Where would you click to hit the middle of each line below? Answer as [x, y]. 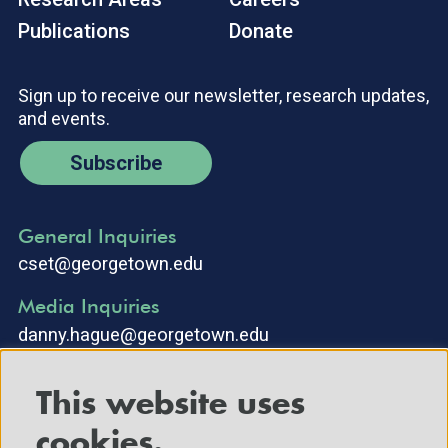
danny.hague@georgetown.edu [143, 334]
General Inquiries [97, 235]
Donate [261, 30]
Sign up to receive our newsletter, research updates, [223, 95]
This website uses [170, 404]
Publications [74, 30]
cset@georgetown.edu [110, 264]
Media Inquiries [89, 306]
